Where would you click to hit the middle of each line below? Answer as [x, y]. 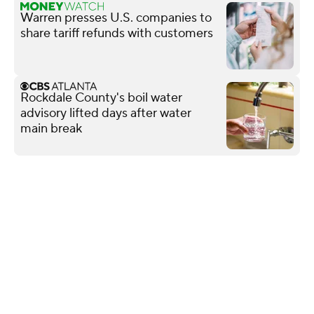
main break [51, 128]
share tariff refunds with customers [117, 33]
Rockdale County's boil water [101, 97]
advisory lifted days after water [106, 113]
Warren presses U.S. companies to [116, 18]
